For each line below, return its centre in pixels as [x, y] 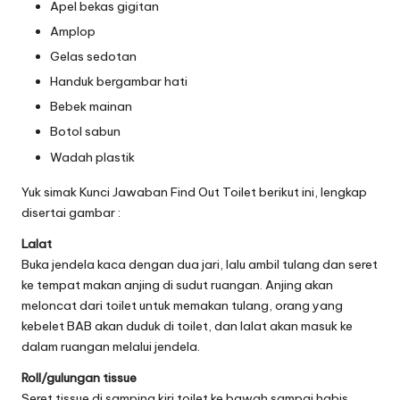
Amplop [73, 31]
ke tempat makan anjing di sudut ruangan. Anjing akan [177, 284]
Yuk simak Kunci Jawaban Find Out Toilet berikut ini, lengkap [194, 192]
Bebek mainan [91, 107]
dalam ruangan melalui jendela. [111, 346]
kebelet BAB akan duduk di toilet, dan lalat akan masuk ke [187, 325]
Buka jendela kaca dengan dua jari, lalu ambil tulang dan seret [200, 264]
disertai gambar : [71, 212]
